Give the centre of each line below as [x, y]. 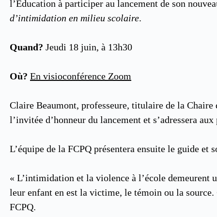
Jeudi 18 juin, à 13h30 [88, 47]
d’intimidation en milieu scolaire [74, 18]
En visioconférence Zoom [81, 76]
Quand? [26, 47]
